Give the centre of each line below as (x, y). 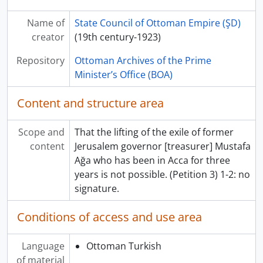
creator (48, 37)
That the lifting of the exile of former (154, 132)
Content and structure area (90, 103)
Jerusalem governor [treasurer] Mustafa (162, 146)
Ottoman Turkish (124, 246)
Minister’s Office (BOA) (123, 75)
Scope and (41, 132)
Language (43, 246)
